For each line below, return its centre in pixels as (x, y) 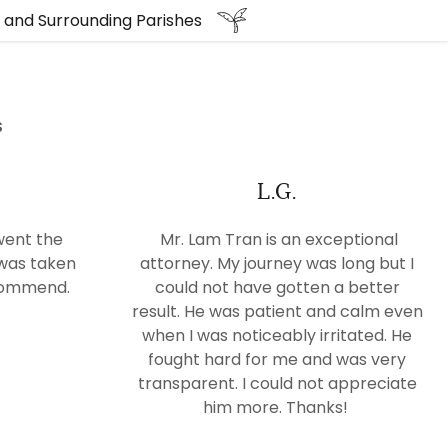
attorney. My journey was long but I (277, 263)
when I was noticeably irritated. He (277, 335)
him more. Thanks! (277, 407)
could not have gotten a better (277, 287)
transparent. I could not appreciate (277, 383)
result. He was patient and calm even (277, 311)
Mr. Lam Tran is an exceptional (277, 239)
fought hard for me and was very (277, 359)
